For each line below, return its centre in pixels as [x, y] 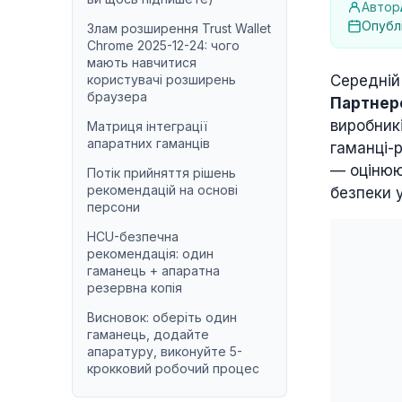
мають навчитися [142, 62]
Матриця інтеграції [147, 126]
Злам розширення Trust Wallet [179, 28]
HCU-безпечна [133, 236]
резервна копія [135, 288]
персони [114, 207]
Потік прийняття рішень [162, 173]
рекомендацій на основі [162, 190]
